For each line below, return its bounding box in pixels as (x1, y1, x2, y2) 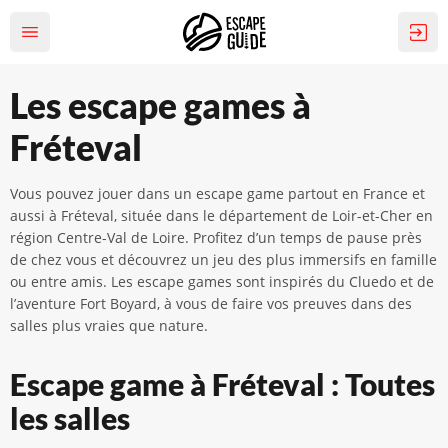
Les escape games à (10, 84, 311, 126)
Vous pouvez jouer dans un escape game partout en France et (10, 184, 425, 203)
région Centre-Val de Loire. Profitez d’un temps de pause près (10, 228, 422, 247)
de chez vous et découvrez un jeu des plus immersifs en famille (10, 250, 437, 269)
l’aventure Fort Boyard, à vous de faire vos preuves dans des (10, 294, 412, 313)
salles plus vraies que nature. (10, 316, 208, 335)
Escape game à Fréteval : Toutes (10, 366, 435, 402)
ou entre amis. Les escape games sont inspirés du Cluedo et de (10, 272, 434, 291)
